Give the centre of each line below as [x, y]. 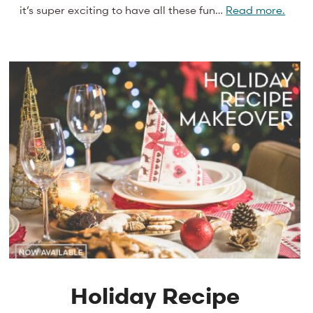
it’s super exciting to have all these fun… [123, 9]
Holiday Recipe [155, 296]
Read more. [256, 9]
